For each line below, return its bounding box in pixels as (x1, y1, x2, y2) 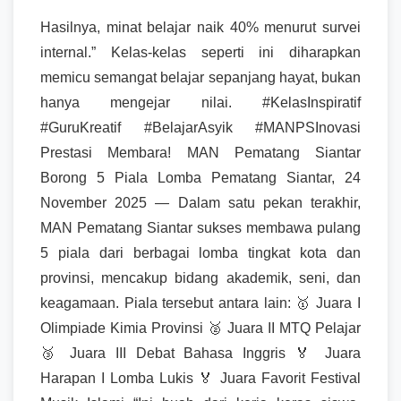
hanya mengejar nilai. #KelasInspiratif (40, 94, 361, 110)
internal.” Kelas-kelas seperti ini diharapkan (40, 44, 361, 60)
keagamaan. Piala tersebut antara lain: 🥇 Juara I (40, 294, 361, 311)
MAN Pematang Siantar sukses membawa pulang (40, 219, 361, 235)
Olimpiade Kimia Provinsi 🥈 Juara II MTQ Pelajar (40, 320, 361, 336)
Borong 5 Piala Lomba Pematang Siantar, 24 (40, 169, 361, 185)
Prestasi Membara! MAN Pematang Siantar (40, 144, 361, 160)
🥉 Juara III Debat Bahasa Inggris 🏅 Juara (40, 345, 361, 361)
